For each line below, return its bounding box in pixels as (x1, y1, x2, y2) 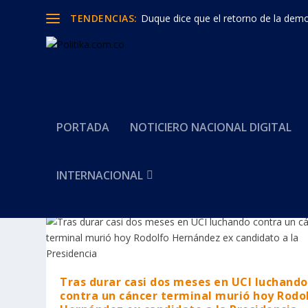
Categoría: (46, 181, 147, 206)
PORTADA (56, 120, 110, 135)
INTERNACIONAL (56, 168, 144, 183)
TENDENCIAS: (70, 11, 137, 25)
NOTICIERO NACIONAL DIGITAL (130, 120, 292, 135)
